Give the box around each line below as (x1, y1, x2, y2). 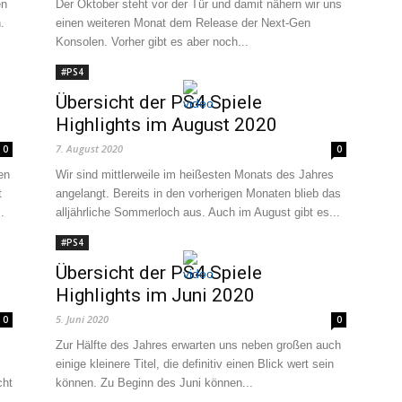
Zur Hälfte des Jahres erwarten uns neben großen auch (56, 338, 341, 352)
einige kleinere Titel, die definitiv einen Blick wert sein (56, 357, 334, 371)
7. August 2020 (56, 142, 123, 155)
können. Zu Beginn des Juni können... (56, 376, 253, 389)
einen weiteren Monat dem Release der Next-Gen (56, 16, 310, 30)
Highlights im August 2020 (56, 114, 277, 135)
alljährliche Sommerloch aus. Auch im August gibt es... (56, 205, 340, 219)
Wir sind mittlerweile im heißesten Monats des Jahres (56, 168, 334, 181)
